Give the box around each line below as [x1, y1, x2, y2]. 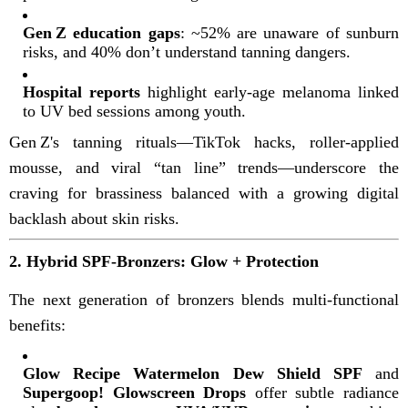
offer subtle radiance [246, 382, 400, 402]
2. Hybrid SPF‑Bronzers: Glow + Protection [9, 251, 319, 270]
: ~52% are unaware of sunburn [179, 23, 400, 42]
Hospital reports [23, 82, 140, 101]
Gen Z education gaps [23, 23, 180, 42]
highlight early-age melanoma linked [140, 82, 399, 101]
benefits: [9, 315, 66, 334]
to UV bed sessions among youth [23, 101, 241, 120]
